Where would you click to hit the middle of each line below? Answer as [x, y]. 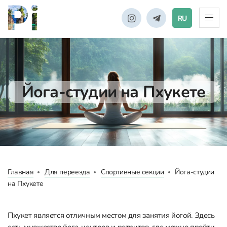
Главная [21, 172]
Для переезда [67, 172]
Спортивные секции [133, 172]
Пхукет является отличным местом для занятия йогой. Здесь [111, 215]
